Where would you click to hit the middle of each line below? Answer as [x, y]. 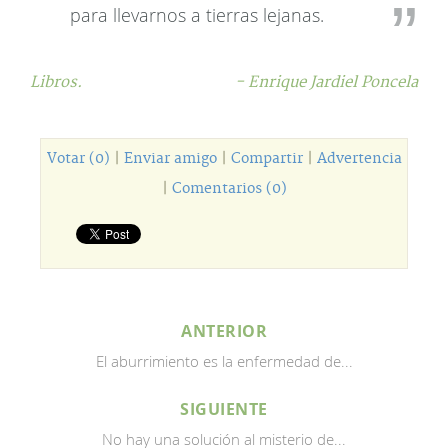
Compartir [266, 159]
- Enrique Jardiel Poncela [326, 82]
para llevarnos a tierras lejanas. [197, 15]
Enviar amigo [170, 159]
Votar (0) [78, 159]
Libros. [56, 82]
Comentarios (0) [229, 189]
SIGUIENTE [224, 409]
